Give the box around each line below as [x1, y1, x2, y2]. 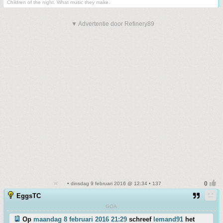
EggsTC [16, 192, 41, 200]
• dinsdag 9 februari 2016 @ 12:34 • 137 [66, 181, 161, 187]
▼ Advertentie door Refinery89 [71, 20, 154, 28]
